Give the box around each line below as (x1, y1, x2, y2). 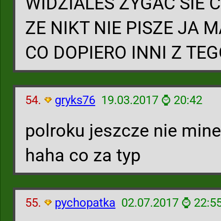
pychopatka (55, 196, 115, 210)
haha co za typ (25, 145, 141, 166)
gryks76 (55, 93, 95, 107)
